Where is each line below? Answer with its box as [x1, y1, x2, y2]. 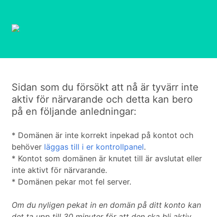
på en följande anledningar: [12, 106, 137, 117]
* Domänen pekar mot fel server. [12, 177, 131, 186]
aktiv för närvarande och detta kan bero [12, 93, 193, 105]
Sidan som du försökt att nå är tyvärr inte [12, 81, 199, 93]
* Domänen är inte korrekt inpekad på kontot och [12, 130, 193, 140]
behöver [12, 142, 44, 152]
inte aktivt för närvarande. [12, 165, 107, 175]
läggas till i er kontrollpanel [44, 142, 144, 152]
